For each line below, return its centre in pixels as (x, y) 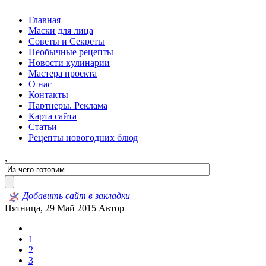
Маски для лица (61, 31)
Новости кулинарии (69, 63)
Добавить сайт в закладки (75, 196)
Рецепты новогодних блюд (83, 137)
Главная (45, 20)
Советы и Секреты (66, 41)
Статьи (43, 127)
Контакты (48, 95)
